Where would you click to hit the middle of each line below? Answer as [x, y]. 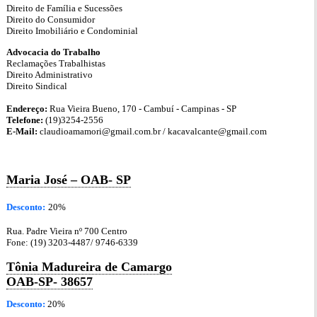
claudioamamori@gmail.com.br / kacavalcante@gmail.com [152, 131]
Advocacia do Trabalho [53, 52]
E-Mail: [22, 131]
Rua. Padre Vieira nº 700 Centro [67, 231]
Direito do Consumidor [51, 20]
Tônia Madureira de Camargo [89, 266]
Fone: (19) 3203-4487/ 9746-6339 [72, 242]
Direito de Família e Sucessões [64, 8]
